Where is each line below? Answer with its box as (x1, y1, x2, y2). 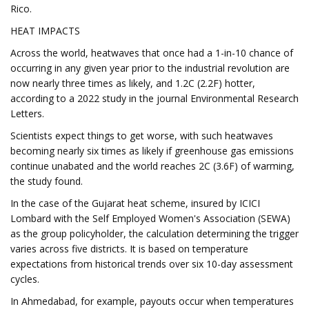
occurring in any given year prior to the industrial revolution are (10, 61, 290, 74)
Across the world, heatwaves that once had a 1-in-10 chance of (10, 46, 293, 59)
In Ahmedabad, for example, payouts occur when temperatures (10, 295, 294, 308)
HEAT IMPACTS (10, 24, 80, 37)
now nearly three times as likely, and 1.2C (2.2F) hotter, (10, 77, 255, 90)
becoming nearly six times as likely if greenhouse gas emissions (10, 144, 294, 157)
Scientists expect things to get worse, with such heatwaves (10, 129, 273, 142)
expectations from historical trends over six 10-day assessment (10, 257, 293, 270)
